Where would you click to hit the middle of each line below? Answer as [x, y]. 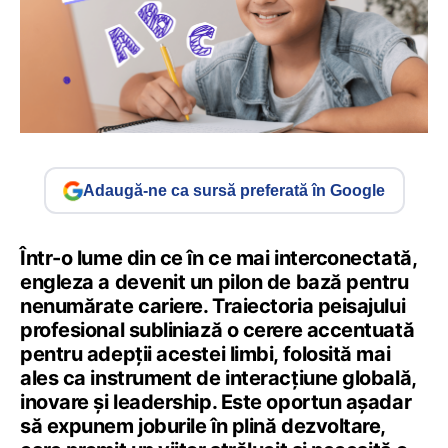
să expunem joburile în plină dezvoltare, [202, 426]
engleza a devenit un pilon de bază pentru [214, 282]
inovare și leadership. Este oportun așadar [216, 402]
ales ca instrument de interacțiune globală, [218, 378]
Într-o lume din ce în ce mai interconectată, [218, 258]
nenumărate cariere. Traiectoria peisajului [213, 306]
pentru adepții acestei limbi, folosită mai [205, 354]
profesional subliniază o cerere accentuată [217, 330]
